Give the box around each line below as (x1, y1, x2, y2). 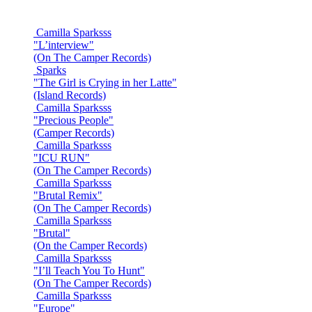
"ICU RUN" (33, 152, 90, 164)
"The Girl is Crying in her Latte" (33, 77, 177, 89)
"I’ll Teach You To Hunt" (33, 265, 145, 277)
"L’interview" (33, 39, 94, 52)
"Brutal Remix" (33, 189, 102, 202)
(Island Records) (33, 89, 106, 102)
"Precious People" (33, 114, 114, 127)
